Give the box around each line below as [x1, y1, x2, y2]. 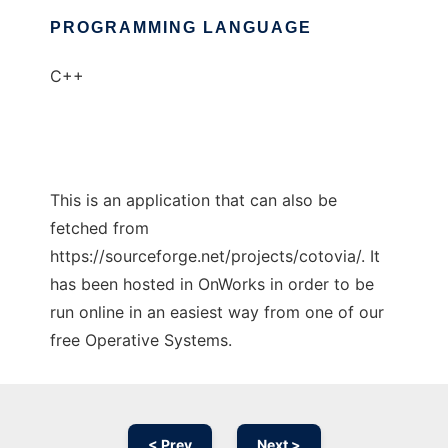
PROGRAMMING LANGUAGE [50, 19, 312, 36]
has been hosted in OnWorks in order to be [50, 274, 374, 294]
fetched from [50, 218, 149, 238]
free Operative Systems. [50, 330, 232, 350]
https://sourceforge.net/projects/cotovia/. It [50, 246, 380, 266]
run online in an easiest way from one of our [50, 302, 384, 322]
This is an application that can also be [50, 190, 337, 210]
